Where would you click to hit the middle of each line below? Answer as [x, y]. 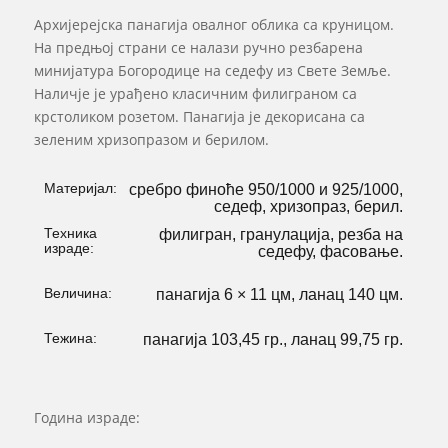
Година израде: [86, 418]
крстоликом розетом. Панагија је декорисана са [199, 117]
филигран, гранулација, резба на [281, 235]
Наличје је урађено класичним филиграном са [195, 94]
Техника [70, 233]
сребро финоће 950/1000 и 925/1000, [266, 190]
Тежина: [70, 338]
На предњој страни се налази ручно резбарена [198, 48]
